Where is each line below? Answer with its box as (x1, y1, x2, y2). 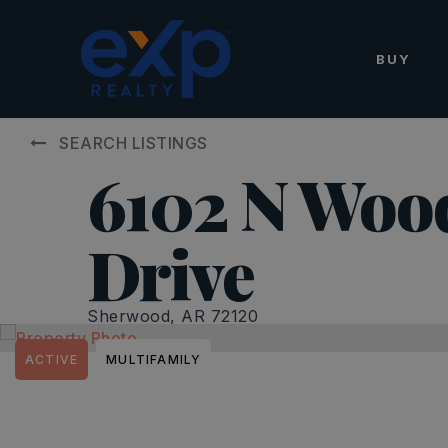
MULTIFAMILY (106, 352, 202, 367)
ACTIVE (25, 352, 79, 367)
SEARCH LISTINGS (59, 133, 208, 153)
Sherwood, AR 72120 (87, 306, 258, 326)
